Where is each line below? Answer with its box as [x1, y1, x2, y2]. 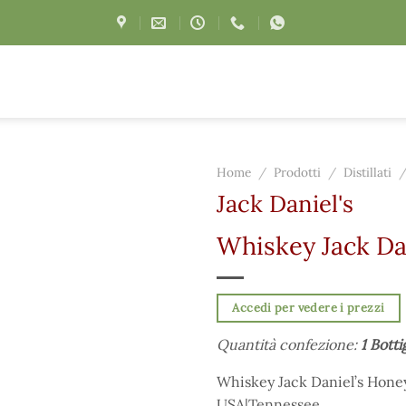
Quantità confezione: [217, 335, 361, 354]
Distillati [343, 164, 392, 180]
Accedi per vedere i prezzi [232, 299, 385, 315]
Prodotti [274, 164, 322, 180]
